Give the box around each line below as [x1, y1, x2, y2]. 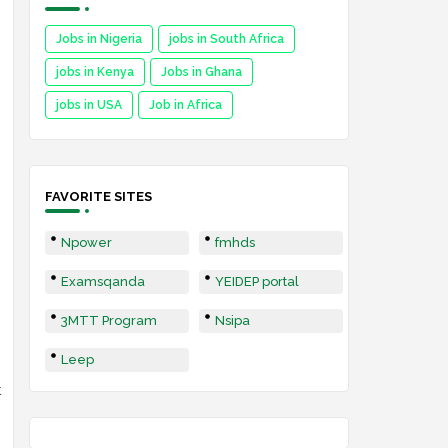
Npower [60, 235, 112, 250]
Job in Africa [148, 98, 222, 112]
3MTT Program [60, 313, 157, 328]
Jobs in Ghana [160, 65, 242, 79]
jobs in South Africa [168, 32, 284, 46]
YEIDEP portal [214, 274, 299, 289]
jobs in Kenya [55, 65, 134, 79]
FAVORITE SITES [44, 189, 152, 204]
